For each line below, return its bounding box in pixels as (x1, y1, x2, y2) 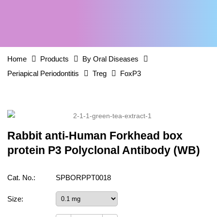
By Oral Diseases (82, 55, 139, 63)
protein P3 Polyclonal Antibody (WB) (7, 144, 200, 156)
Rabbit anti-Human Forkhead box (7, 130, 183, 142)
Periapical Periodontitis (7, 69, 79, 77)
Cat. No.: (7, 173, 35, 182)
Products (40, 55, 69, 63)
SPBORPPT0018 (56, 173, 111, 182)
